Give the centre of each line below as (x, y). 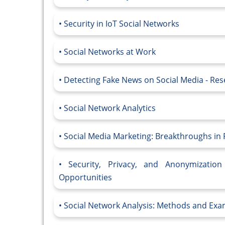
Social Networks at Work (110, 52)
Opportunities (85, 178)
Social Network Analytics (110, 108)
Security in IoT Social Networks (122, 24)
